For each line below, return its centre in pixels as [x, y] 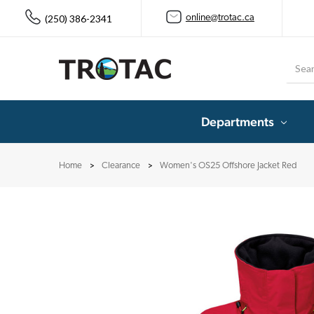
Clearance [121, 165]
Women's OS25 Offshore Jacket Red [228, 165]
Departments [238, 121]
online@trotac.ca [220, 18]
